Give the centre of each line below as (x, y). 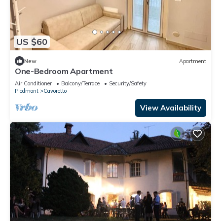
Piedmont (27, 91)
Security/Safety (128, 84)
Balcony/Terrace (80, 84)
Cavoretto (55, 91)
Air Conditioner (33, 84)
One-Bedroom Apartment (64, 71)
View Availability (171, 108)
